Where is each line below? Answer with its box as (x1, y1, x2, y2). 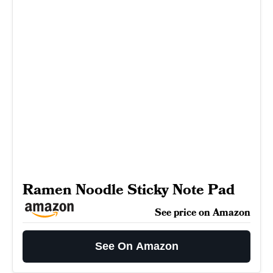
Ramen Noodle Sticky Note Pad (23, 180, 235, 200)
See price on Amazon (155, 206, 250, 219)
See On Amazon (94, 240, 179, 252)
